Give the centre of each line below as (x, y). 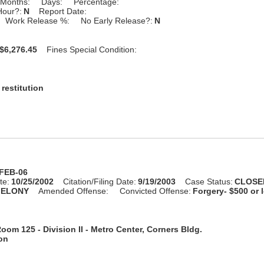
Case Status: (209, 181)
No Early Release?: (117, 20)
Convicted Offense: (156, 191)
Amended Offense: (74, 191)
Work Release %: (38, 20)
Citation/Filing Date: (100, 181)
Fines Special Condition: (92, 49)
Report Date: (63, 11)
